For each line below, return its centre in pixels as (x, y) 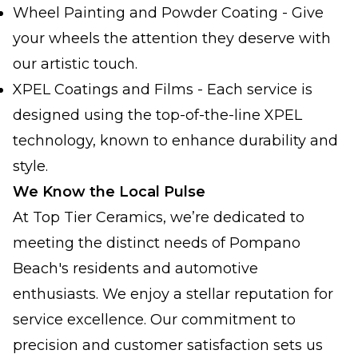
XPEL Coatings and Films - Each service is (163, 90)
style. (30, 167)
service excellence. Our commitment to (154, 320)
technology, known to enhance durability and (175, 141)
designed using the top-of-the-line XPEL (157, 115)
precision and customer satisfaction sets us (168, 346)
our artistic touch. (75, 64)
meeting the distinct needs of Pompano (157, 243)
